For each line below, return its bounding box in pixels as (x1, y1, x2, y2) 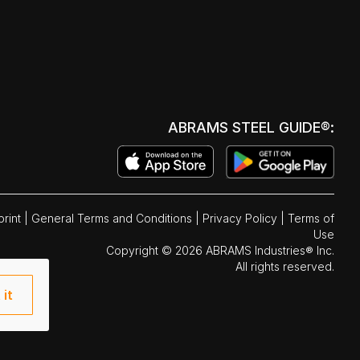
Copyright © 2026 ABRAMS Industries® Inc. (105, 243, 334, 258)
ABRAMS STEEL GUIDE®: (168, 119, 334, 137)
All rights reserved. (235, 260, 334, 274)
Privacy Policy (202, 211, 277, 226)
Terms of (287, 211, 334, 226)
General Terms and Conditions (31, 211, 195, 226)
